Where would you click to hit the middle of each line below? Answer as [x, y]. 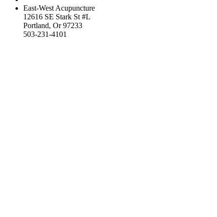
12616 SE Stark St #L [57, 16]
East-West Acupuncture [59, 8]
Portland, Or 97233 [53, 25]
